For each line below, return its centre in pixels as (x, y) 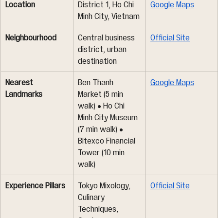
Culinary (92, 197)
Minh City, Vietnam (109, 16)
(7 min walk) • (101, 129)
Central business (107, 38)
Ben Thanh (97, 82)
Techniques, (99, 209)
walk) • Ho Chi (102, 106)
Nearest (20, 82)
